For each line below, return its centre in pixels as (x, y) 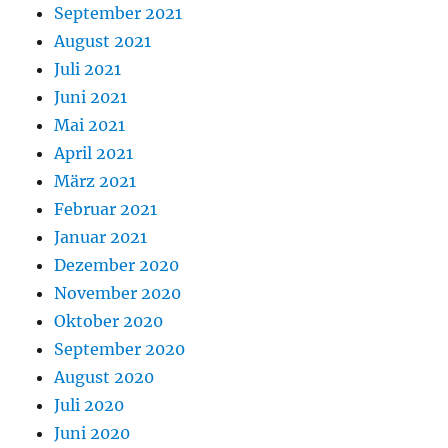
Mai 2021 (90, 125)
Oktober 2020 (109, 321)
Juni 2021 (91, 97)
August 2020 (104, 377)
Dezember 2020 (117, 265)
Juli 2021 (88, 69)
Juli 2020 (89, 405)
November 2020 (118, 293)
